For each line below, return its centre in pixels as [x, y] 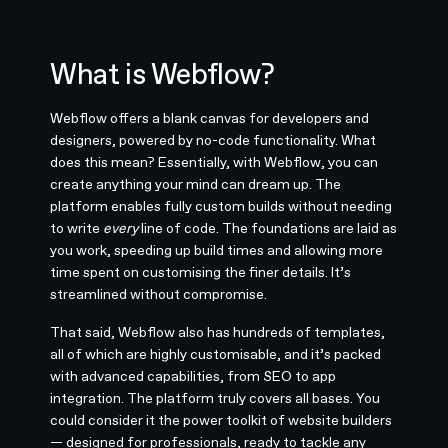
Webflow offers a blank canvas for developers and [210, 117]
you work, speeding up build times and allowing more [217, 249]
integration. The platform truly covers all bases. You [215, 397]
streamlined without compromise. [159, 293]
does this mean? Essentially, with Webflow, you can [214, 161]
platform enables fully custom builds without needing [221, 205]
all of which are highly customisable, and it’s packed [216, 353]
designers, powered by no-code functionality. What [213, 139]
